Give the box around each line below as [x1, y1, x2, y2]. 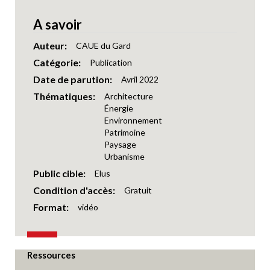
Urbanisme [104, 151, 145, 162]
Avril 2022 [121, 74, 159, 85]
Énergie [104, 103, 133, 114]
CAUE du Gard [76, 40, 131, 51]
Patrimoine [104, 127, 145, 138]
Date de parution [33, 74, 110, 86]
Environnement [104, 115, 162, 126]
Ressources [27, 250, 75, 261]
